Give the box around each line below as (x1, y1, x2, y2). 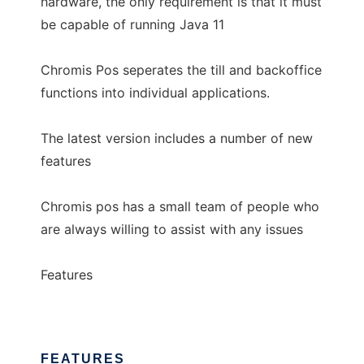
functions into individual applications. (41, 84, 270, 101)
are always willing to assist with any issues (41, 221, 303, 237)
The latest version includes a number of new (41, 130, 313, 146)
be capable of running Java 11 (41, 16, 224, 32)
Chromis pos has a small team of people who (41, 198, 319, 214)
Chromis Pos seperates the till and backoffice (41, 62, 322, 78)
